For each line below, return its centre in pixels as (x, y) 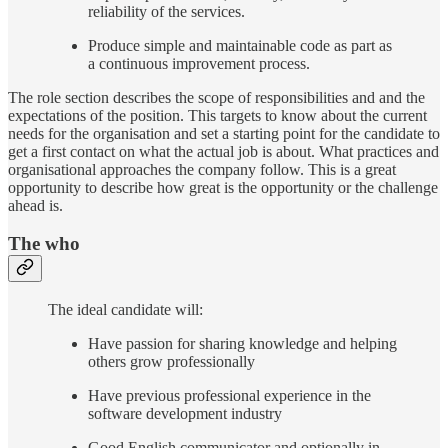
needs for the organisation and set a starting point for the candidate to (224, 133)
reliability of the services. (166, 11)
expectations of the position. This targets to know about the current (217, 115)
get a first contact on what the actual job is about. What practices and (223, 151)
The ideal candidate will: (125, 310)
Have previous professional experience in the (229, 396)
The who (44, 244)
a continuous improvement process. (199, 63)
